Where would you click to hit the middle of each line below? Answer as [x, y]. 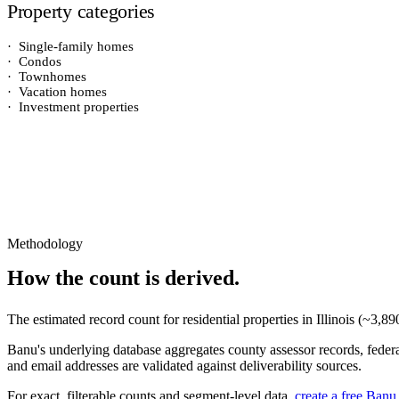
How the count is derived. [123, 278]
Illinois [335, 319]
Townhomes [53, 77]
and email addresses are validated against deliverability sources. [184, 366]
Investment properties [79, 107]
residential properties [240, 319]
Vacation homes [63, 92]
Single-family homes [76, 46]
